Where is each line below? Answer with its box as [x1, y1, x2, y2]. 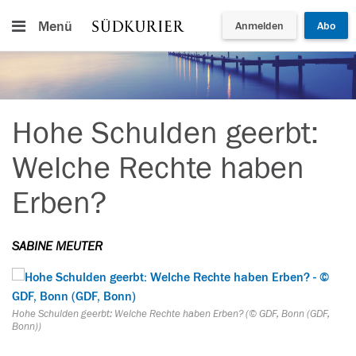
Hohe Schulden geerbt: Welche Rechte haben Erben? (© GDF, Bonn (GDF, [12, 308, 330, 320]
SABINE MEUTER [12, 239, 103, 253]
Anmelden [235, 20, 284, 33]
